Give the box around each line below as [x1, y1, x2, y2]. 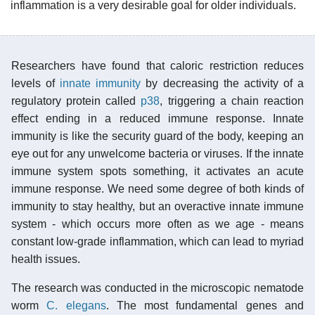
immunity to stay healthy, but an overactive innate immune [11, 200, 304, 212]
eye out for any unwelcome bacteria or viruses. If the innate [11, 147, 304, 160]
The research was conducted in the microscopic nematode [11, 281, 304, 294]
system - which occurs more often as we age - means [11, 217, 304, 230]
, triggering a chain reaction [160, 94, 304, 107]
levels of [11, 77, 60, 89]
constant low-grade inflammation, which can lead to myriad [11, 235, 304, 247]
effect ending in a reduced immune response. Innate [11, 112, 304, 124]
